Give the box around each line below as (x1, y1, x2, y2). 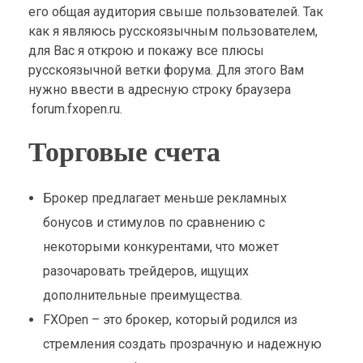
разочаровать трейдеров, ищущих (42, 263, 249, 279)
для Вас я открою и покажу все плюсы (28, 43, 264, 59)
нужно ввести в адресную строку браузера (28, 82, 291, 98)
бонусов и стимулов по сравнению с (42, 214, 265, 230)
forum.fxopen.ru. (28, 101, 122, 117)
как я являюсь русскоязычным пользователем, (28, 23, 318, 40)
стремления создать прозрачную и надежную (42, 335, 322, 352)
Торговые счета (28, 133, 220, 172)
